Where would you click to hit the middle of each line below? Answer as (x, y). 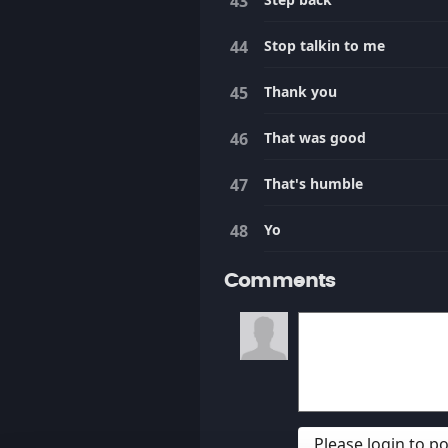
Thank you (300, 91)
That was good (315, 137)
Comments (280, 281)
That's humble (313, 183)
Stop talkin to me (324, 45)
